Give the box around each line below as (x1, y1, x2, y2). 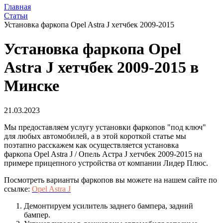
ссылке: (4, 184, 30, 193)
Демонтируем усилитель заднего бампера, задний (24, 201, 193, 210)
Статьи (4, 11, 28, 20)
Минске (4, 77, 59, 95)
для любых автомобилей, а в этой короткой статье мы (4, 131, 186, 140)
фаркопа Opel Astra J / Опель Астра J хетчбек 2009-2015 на (4, 149, 202, 158)
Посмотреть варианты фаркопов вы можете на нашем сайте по (4, 175, 217, 184)
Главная (4, 2, 31, 11)
